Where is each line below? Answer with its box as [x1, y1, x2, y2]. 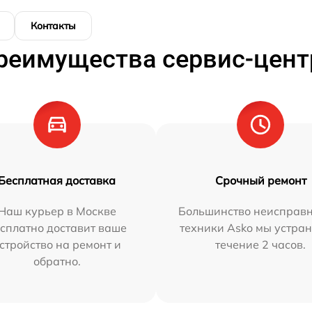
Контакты [31, 19, 76, 33]
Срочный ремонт [214, 173, 306, 188]
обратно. [33, 254, 81, 269]
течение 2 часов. [215, 237, 306, 252]
